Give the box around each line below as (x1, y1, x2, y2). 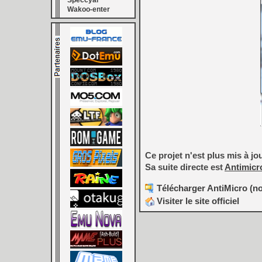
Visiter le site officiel (154, 196, 239, 206)
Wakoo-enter (67, 5, 110, 13)
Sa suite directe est (145, 162, 225, 173)
